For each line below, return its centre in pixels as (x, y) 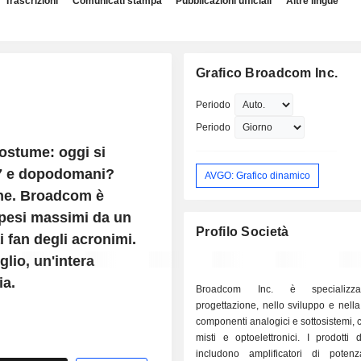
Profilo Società (243, 232)
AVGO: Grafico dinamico (258, 175)
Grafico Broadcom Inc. (267, 73)
